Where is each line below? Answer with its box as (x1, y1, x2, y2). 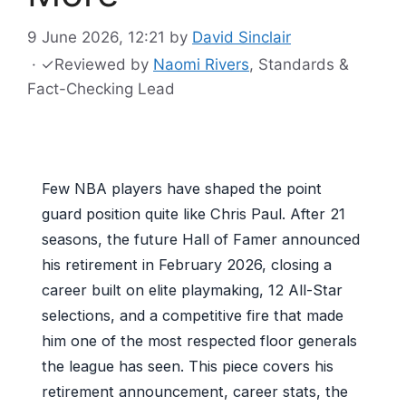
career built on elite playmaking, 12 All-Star (42, 280, 343, 299)
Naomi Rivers (153, 54, 249, 73)
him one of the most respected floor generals (42, 331, 357, 350)
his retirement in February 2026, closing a (42, 255, 332, 274)
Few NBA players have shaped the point (42, 179, 322, 198)
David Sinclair (192, 27, 291, 46)
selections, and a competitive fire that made (42, 305, 343, 324)
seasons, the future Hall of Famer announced (42, 229, 360, 248)
